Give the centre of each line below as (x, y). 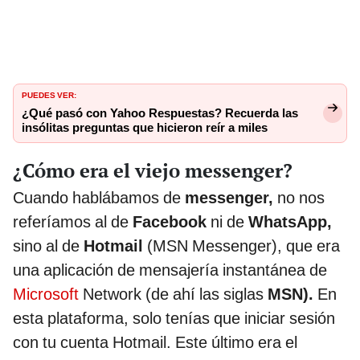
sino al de (48, 245)
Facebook (170, 221)
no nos (299, 197)
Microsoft (48, 294)
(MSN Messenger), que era (241, 245)
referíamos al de (73, 221)
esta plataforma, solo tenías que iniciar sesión (174, 318)
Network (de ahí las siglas (175, 294)
